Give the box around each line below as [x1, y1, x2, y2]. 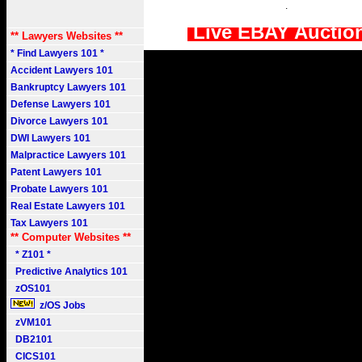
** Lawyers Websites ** [11, 30, 123, 42]
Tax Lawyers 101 [11, 217, 88, 229]
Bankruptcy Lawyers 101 [11, 82, 126, 93]
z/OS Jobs [35, 300, 88, 311]
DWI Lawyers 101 [11, 133, 90, 144]
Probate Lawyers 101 [11, 183, 108, 195]
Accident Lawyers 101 [11, 65, 113, 76]
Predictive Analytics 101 [11, 266, 128, 277]
